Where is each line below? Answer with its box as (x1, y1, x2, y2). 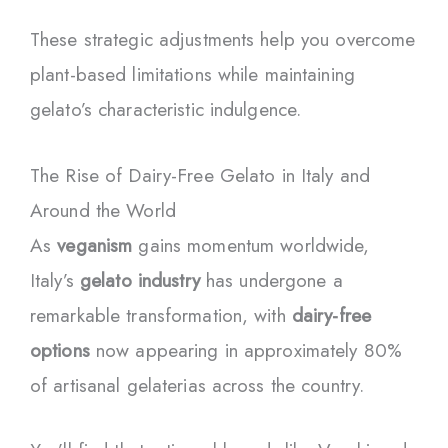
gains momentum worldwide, (132, 231, 370, 259)
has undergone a (199, 266, 343, 294)
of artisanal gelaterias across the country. (30, 371, 365, 399)
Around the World (30, 196, 176, 224)
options (30, 336, 90, 364)
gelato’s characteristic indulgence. (30, 96, 302, 124)
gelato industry (79, 266, 200, 294)
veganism (57, 231, 133, 259)
